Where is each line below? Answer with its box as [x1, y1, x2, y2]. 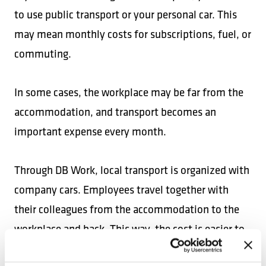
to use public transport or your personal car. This [14, 7, 237, 21]
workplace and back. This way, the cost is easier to [14, 221, 245, 236]
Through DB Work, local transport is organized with [14, 163, 249, 177]
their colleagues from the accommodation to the [14, 202, 239, 216]
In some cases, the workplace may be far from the [14, 85, 243, 99]
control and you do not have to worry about [14, 241, 214, 255]
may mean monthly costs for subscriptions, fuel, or [14, 27, 251, 41]
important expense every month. [14, 124, 166, 138]
